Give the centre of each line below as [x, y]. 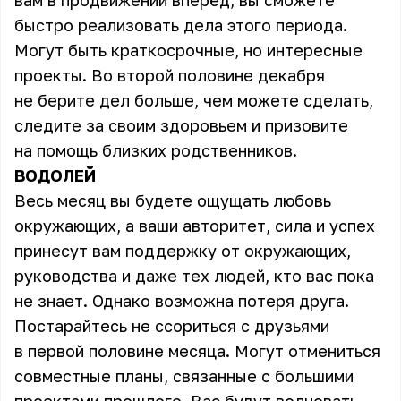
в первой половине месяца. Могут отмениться [197, 351]
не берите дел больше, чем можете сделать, [194, 100]
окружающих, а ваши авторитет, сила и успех [195, 226]
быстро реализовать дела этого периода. [181, 25]
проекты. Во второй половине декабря [170, 75]
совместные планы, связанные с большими [184, 376]
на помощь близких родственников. [158, 150]
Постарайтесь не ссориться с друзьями [172, 326]
